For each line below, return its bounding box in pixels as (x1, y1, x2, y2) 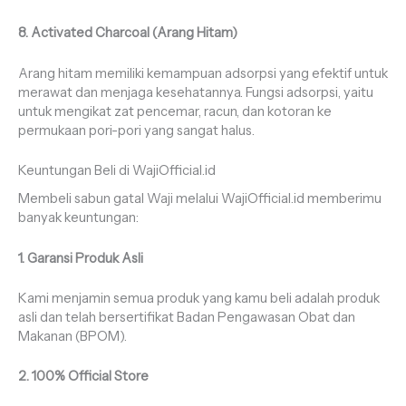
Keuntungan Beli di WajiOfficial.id (18, 161, 216, 179)
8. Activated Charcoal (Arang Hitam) (18, 24, 237, 42)
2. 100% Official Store (18, 368, 149, 385)
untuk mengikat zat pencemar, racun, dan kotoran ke (18, 102, 332, 120)
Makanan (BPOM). (18, 327, 127, 344)
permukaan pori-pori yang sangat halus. (18, 121, 255, 139)
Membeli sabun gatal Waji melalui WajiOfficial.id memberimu (18, 190, 382, 208)
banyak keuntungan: (18, 209, 139, 227)
